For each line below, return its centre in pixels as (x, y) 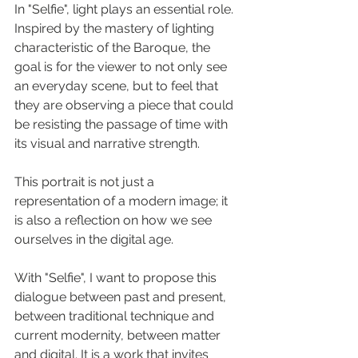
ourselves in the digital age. (94, 239)
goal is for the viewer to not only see (122, 67)
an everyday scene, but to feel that (118, 86)
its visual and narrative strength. (107, 143)
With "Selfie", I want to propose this (117, 278)
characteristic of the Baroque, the (114, 48)
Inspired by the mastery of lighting (116, 28)
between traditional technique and (116, 316)
